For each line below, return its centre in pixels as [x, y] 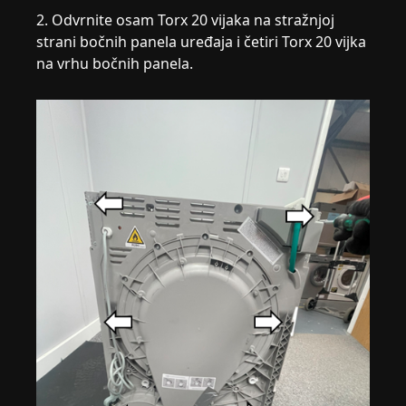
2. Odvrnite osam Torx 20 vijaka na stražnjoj [186, 19]
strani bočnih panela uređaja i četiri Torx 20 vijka [202, 41]
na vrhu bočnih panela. [115, 63]
